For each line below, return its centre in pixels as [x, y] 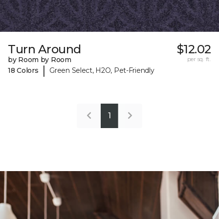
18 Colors [23, 70]
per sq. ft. [199, 59]
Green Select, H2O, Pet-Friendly [102, 70]
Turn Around [44, 49]
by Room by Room [40, 60]
